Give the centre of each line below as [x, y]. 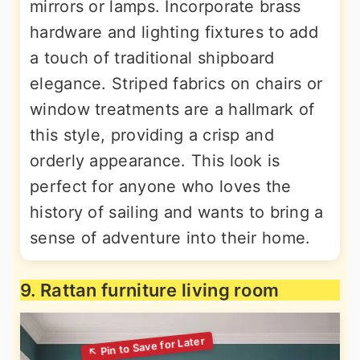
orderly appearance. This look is [155, 161]
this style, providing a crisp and [152, 135]
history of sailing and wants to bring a [177, 212]
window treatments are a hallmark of [172, 109]
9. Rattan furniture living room [150, 290]
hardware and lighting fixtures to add [174, 32]
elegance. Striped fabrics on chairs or [176, 84]
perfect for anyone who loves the [161, 186]
